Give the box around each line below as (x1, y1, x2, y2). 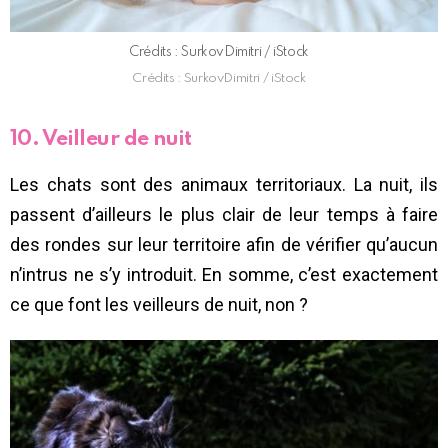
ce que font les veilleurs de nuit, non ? (10, 294, 308, 315)
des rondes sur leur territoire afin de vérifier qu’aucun (10, 234, 438, 255)
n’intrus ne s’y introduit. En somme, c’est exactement (10, 264, 438, 285)
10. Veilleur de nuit (10, 129, 192, 150)
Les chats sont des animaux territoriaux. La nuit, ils (10, 174, 438, 195)
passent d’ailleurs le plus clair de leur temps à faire (10, 204, 438, 225)
